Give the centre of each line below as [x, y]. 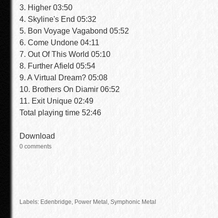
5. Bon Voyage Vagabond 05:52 [74, 31]
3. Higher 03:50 [46, 8]
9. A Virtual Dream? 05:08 [64, 78]
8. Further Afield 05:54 [57, 66]
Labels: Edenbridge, [47, 202]
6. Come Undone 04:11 [59, 43]
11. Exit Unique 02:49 [56, 101]
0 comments [36, 146]
